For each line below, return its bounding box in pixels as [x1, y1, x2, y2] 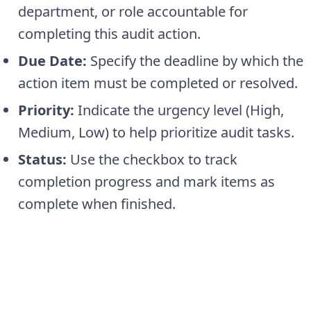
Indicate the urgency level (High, [74, 101, 284, 120]
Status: [18, 150, 67, 169]
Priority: [18, 101, 74, 120]
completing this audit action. [18, 24, 201, 44]
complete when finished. [18, 194, 176, 214]
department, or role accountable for [18, 2, 248, 22]
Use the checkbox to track [67, 150, 237, 169]
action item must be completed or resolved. [18, 74, 298, 93]
